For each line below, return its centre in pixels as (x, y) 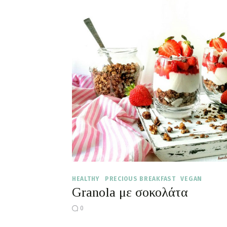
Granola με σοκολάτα (130, 193)
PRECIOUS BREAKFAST (140, 179)
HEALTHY (86, 179)
